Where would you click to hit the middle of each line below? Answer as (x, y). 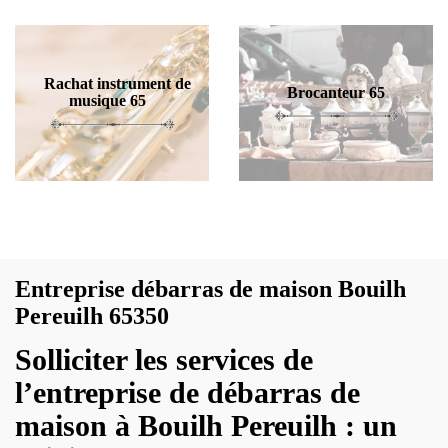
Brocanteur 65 (336, 92)
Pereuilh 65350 (92, 316)
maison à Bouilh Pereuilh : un (206, 425)
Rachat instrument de (117, 83)
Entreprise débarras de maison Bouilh (210, 289)
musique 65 (107, 100)
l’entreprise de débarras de (187, 392)
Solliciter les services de (164, 359)
